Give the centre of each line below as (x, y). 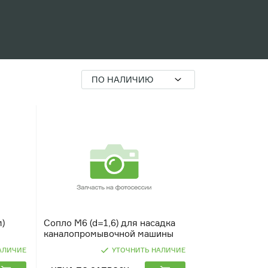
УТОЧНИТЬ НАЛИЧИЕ (148, 250)
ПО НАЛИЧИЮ (122, 79)
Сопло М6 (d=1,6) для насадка (109, 223)
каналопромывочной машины (108, 234)
